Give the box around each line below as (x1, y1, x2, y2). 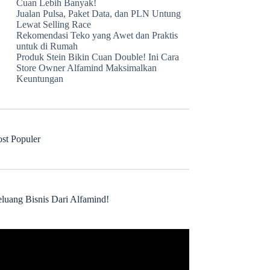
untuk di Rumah (16, 41, 78, 51)
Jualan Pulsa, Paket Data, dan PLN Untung (16, 8, 181, 19)
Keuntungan (16, 74, 64, 84)
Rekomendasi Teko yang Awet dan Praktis (16, 30, 178, 40)
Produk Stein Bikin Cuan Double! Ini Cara (16, 52, 180, 62)
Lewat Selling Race (16, 19, 92, 30)
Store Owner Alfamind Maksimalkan (16, 63, 157, 73)
